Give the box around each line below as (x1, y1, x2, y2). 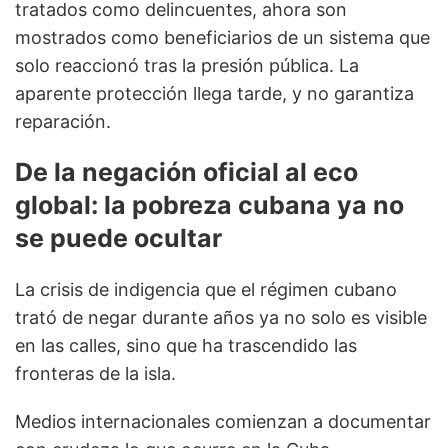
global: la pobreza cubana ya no (15, 190, 404, 221)
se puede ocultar (15, 223, 222, 254)
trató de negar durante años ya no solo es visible (15, 307, 427, 329)
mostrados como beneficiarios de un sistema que (15, 26, 430, 48)
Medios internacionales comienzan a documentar (15, 411, 431, 433)
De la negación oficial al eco (15, 157, 358, 188)
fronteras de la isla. (15, 363, 176, 385)
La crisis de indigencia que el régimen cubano (15, 279, 397, 301)
